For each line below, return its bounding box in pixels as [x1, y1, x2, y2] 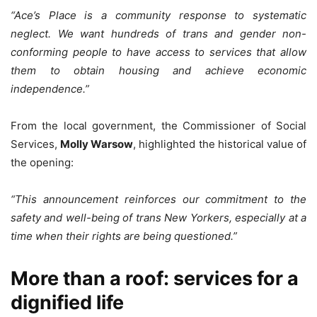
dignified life [11, 291, 124, 315]
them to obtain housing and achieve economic [11, 64, 306, 78]
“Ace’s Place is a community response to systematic [11, 8, 306, 23]
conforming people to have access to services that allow [11, 45, 306, 59]
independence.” [11, 82, 89, 96]
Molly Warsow [60, 137, 134, 151]
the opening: [11, 156, 74, 170]
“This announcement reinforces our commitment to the [11, 192, 306, 207]
